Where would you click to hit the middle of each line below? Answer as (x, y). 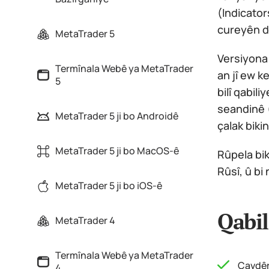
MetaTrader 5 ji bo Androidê (117, 116)
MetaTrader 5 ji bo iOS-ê (109, 186)
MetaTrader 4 (85, 220)
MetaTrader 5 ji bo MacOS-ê (117, 151)
